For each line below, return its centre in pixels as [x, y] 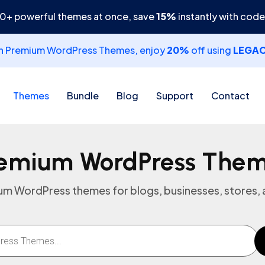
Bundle [83, 96]
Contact [230, 96]
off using [211, 50]
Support [174, 96]
